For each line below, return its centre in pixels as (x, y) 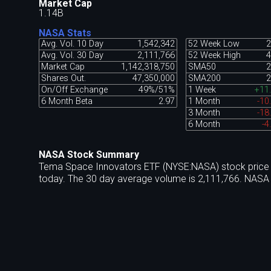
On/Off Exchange (74, 90)
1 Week (202, 90)
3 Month (204, 113)
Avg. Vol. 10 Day (72, 44)
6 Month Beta (67, 102)
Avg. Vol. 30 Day (72, 56)
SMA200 (205, 79)
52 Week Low (214, 44)
